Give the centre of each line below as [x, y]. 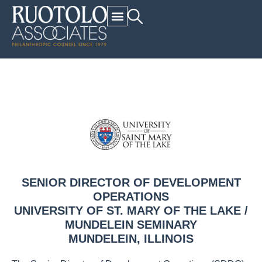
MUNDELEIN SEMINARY [131, 225]
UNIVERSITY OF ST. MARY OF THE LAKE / [131, 211]
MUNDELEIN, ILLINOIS [131, 239]
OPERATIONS [131, 196]
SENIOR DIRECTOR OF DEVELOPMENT [131, 182]
